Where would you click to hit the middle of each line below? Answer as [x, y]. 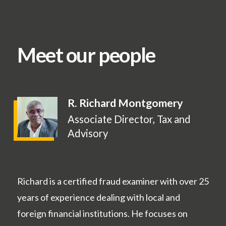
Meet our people [86, 55]
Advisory [88, 133]
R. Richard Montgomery [125, 103]
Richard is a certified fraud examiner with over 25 [113, 181]
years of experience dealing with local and [99, 197]
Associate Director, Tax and [129, 119]
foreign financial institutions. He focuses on [102, 214]
